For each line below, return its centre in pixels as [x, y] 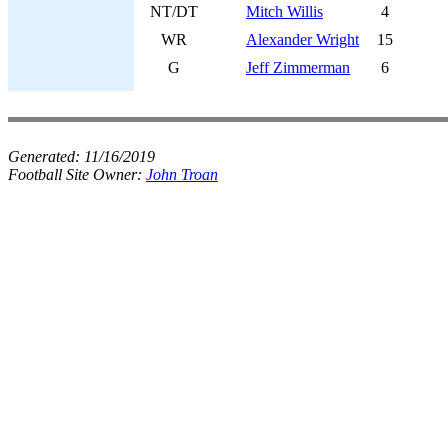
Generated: [46, 156]
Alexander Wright [302, 39]
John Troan [182, 174]
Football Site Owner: [77, 174]
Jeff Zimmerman [298, 67]
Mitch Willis [284, 11]
